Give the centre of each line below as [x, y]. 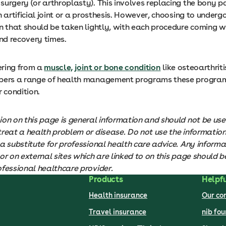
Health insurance [118, 195]
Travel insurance [118, 212]
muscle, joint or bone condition [102, 67]
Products [106, 179]
